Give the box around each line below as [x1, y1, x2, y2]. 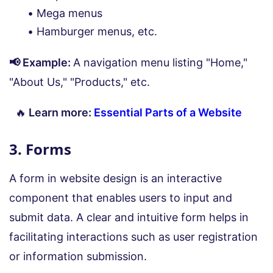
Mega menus [37, 6, 102, 19]
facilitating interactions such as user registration [9, 230, 258, 243]
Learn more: [26, 105, 94, 119]
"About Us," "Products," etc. [9, 75, 150, 88]
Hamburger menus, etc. [37, 24, 157, 38]
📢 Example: [9, 55, 73, 69]
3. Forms [9, 138, 71, 159]
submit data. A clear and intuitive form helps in [9, 210, 249, 224]
